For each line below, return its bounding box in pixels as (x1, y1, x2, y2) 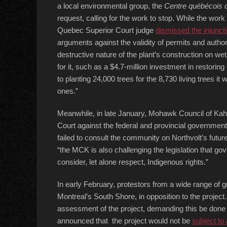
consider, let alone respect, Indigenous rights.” (57, 158, 208, 166)
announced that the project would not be (57, 216, 192, 225)
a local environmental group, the (57, 2, 164, 10)
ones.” (57, 87, 78, 95)
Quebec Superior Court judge (57, 26, 156, 34)
